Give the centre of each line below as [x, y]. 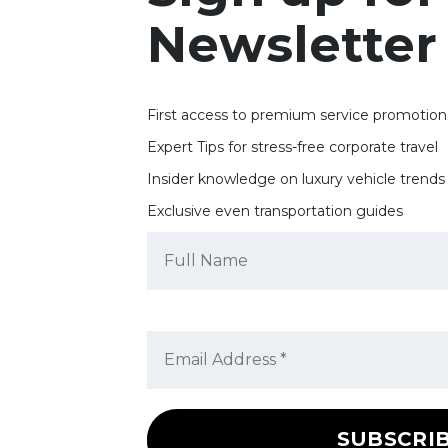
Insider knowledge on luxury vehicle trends [296, 179]
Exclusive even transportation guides [275, 211]
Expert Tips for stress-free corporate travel [292, 147]
